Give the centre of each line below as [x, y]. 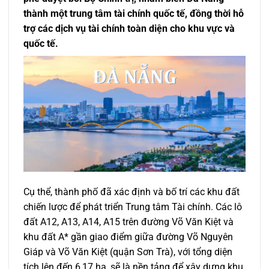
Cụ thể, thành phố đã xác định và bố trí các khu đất [131, 192]
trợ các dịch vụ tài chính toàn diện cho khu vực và [129, 29]
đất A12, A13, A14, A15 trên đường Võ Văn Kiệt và [128, 222]
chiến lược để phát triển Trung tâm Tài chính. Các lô [133, 207]
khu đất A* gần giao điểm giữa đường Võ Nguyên [128, 237]
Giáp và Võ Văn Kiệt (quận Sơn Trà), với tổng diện [128, 252]
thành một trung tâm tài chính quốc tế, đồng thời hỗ [134, 14]
